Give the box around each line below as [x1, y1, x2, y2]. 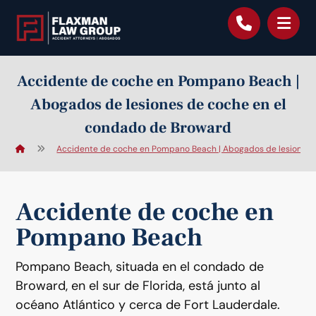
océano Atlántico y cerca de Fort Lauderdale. [16, 296, 281, 313]
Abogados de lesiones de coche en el [30, 95, 286, 114]
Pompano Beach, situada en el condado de [16, 258, 265, 275]
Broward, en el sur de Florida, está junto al [16, 277, 261, 294]
